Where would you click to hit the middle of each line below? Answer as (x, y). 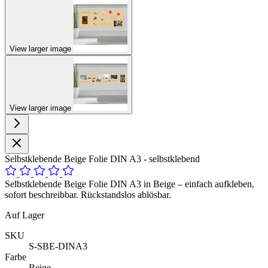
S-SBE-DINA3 (58, 246)
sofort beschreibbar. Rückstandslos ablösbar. (88, 194)
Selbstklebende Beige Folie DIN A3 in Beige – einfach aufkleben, (130, 184)
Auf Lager (25, 215)
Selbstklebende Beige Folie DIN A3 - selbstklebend (102, 159)
